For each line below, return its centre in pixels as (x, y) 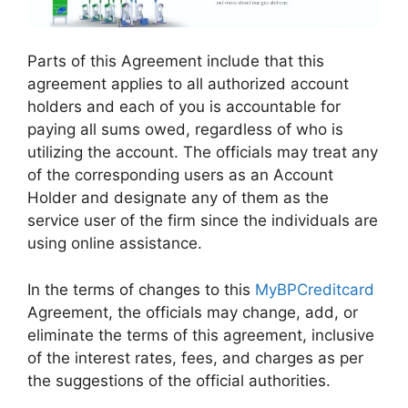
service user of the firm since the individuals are (203, 221)
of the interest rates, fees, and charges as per (195, 357)
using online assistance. (115, 244)
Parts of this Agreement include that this (176, 61)
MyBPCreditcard (315, 289)
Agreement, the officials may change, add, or (193, 312)
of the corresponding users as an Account (180, 175)
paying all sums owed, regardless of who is (185, 130)
